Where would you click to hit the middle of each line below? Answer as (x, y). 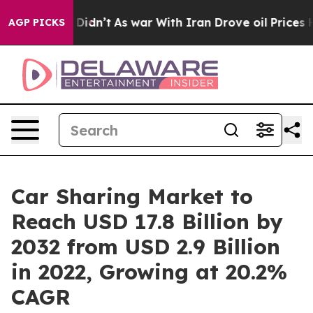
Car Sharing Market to (132, 196)
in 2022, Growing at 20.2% (149, 272)
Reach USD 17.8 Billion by (147, 221)
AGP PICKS (37, 22)
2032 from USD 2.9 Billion (146, 247)
